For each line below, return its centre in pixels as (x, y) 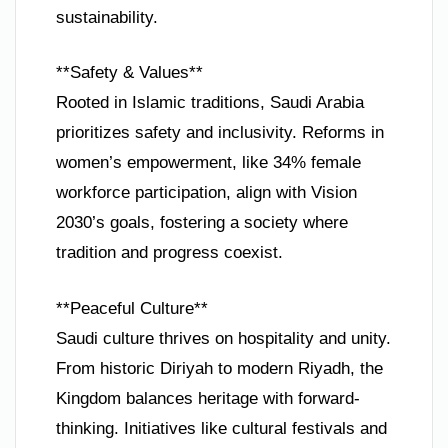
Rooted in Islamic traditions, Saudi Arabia (210, 103)
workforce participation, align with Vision (206, 193)
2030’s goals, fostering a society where (202, 223)
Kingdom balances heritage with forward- (208, 398)
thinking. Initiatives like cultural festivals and (221, 428)
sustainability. (107, 17)
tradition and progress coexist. (169, 253)
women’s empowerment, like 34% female (208, 163)
